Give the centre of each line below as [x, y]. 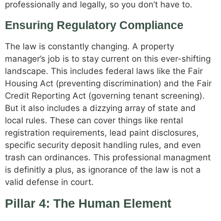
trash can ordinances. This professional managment [108, 157]
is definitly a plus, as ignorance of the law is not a [103, 169]
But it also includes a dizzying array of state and [100, 108]
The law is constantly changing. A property [90, 46]
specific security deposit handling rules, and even [103, 145]
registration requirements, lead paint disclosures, [102, 132]
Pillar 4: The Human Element [88, 203]
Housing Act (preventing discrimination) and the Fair [108, 83]
